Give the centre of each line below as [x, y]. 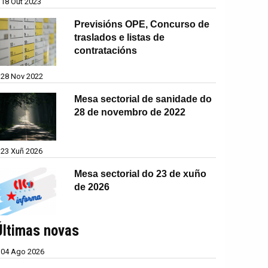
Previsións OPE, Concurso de [142, 24]
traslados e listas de [120, 37]
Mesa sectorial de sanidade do [143, 99]
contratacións [106, 50]
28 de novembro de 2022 [130, 112]
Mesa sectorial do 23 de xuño [141, 173]
